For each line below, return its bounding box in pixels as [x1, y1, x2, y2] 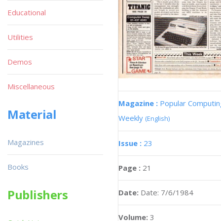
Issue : [118, 138, 144, 148]
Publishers [7, 186, 68, 203]
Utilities [7, 32, 33, 42]
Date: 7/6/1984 [141, 187, 193, 198]
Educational [7, 7, 46, 17]
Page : [118, 163, 143, 173]
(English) [145, 114, 170, 123]
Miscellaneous [7, 81, 55, 91]
